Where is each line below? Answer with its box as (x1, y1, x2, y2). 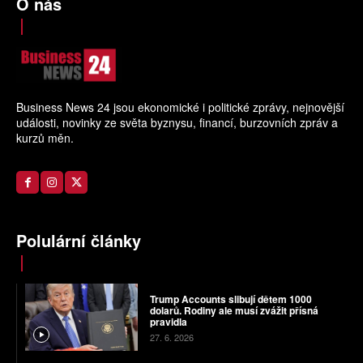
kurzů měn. (16, 129, 74, 146)
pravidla (149, 314, 187, 330)
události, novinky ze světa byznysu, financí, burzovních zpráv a (16, 113, 338, 130)
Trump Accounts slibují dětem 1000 (149, 292, 312, 307)
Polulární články (16, 228, 141, 252)
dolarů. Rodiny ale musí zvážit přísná (149, 303, 318, 318)
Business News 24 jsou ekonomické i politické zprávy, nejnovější (16, 98, 344, 115)
